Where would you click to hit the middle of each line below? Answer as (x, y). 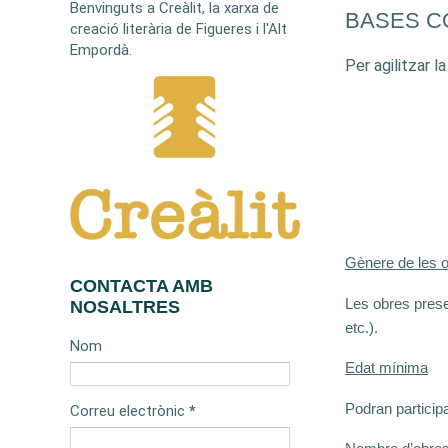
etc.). (361, 327)
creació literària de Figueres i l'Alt (178, 29)
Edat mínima (386, 368)
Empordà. (101, 50)
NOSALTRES (125, 307)
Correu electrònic (129, 411)
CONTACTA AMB (141, 286)
